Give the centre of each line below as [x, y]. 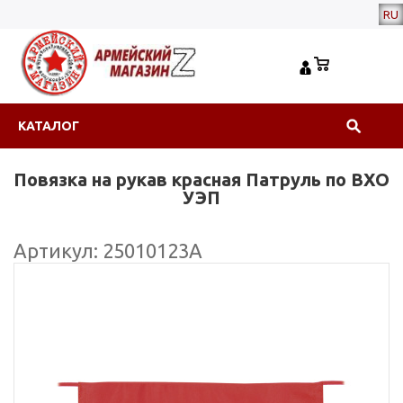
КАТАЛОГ [49, 126]
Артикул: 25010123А [108, 251]
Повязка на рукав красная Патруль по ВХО [201, 179]
